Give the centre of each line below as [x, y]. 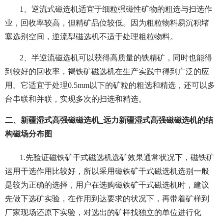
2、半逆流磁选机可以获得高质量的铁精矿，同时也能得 [116, 58]
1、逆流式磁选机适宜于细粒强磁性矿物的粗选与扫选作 [116, 9]
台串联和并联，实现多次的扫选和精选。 [76, 99]
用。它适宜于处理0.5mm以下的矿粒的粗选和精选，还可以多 [110, 85]
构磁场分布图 [28, 134]
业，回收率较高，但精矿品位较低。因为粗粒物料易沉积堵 [107, 23]
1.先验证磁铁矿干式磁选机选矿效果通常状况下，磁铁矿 [117, 158]
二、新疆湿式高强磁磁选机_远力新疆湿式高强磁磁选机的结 [109, 120]
